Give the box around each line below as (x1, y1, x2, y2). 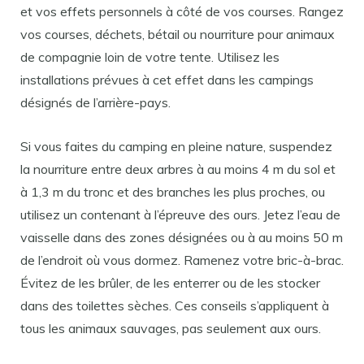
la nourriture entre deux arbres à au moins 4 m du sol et (20, 161, 336, 177)
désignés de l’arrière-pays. (20, 94, 171, 110)
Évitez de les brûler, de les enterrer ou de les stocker (20, 275, 320, 291)
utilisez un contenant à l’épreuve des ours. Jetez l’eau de (20, 206, 340, 223)
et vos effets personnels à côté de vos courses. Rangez (20, 3, 344, 19)
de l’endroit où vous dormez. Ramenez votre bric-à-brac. (20, 252, 344, 268)
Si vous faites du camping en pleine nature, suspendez (20, 138, 332, 154)
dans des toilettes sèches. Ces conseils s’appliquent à (20, 297, 329, 314)
